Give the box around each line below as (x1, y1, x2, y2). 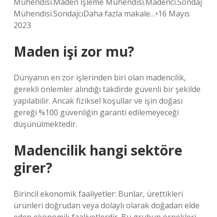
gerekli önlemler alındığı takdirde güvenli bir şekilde (14, 84, 201, 94)
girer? (14, 158, 52, 177)
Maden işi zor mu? (14, 42, 134, 61)
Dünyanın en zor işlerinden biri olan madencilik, (14, 72, 186, 83)
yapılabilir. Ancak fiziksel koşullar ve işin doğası (14, 95, 183, 106)
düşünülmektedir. (14, 119, 77, 129)
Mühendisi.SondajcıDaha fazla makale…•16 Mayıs (14, 8, 190, 19)
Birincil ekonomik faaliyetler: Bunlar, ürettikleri (14, 188, 183, 199)
